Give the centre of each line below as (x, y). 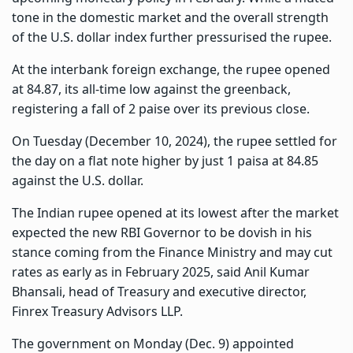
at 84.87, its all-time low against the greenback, (151, 89)
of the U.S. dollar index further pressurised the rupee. (172, 37)
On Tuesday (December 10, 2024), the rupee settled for (175, 141)
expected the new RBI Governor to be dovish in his (162, 232)
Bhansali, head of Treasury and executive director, (159, 291)
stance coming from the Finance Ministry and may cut (172, 252)
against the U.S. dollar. (78, 180)
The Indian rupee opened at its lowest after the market (175, 212)
